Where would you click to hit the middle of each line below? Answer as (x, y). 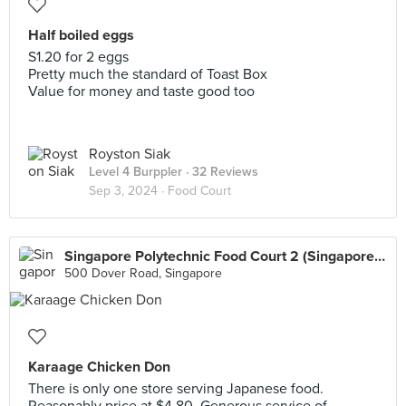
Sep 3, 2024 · (128, 191)
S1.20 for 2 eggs (78, 57)
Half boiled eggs (81, 35)
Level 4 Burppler (135, 172)
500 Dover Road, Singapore (143, 273)
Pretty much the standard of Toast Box (148, 74)
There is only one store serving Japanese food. (176, 389)
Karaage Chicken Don (99, 367)
